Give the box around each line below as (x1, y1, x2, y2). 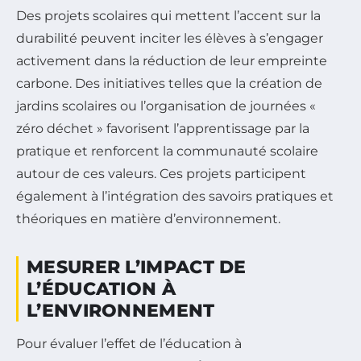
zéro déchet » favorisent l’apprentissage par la (16, 121, 309, 137)
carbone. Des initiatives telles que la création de (16, 76, 322, 92)
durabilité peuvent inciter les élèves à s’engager (16, 31, 323, 47)
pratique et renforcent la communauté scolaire (16, 143, 318, 160)
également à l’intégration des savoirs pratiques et (16, 189, 334, 205)
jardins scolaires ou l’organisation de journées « (16, 98, 316, 114)
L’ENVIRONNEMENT (27, 300, 215, 322)
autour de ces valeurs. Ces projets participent (16, 166, 306, 182)
